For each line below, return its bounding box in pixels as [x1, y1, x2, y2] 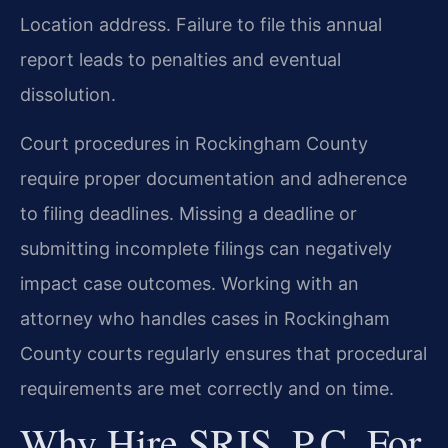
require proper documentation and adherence [20, 167, 407, 189]
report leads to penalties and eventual [20, 48, 341, 70]
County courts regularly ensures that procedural [20, 342, 427, 364]
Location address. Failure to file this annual [20, 13, 382, 35]
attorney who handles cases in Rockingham [20, 307, 390, 329]
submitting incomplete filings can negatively [20, 237, 392, 259]
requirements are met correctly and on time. [20, 377, 394, 399]
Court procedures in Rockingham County [20, 132, 368, 154]
